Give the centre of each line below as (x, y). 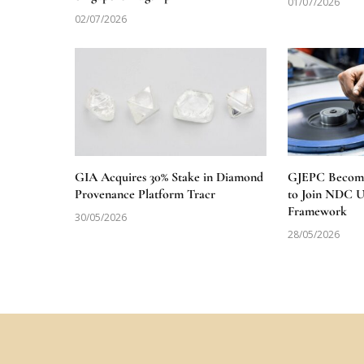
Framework (318, 212)
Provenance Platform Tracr (145, 195)
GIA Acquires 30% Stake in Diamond (169, 178)
